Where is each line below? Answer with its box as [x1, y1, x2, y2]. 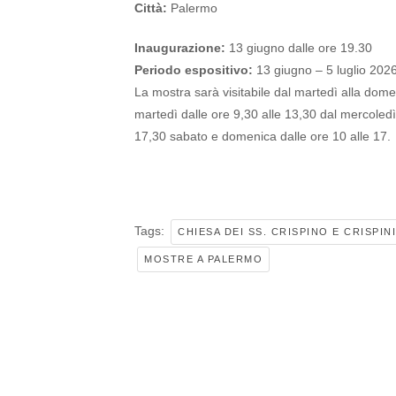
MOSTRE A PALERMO [144, 254, 263, 264]
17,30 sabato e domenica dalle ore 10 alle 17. [134, 129, 391, 143]
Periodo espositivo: [134, 63, 253, 77]
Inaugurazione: [134, 41, 225, 55]
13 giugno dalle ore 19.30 [225, 41, 372, 55]
